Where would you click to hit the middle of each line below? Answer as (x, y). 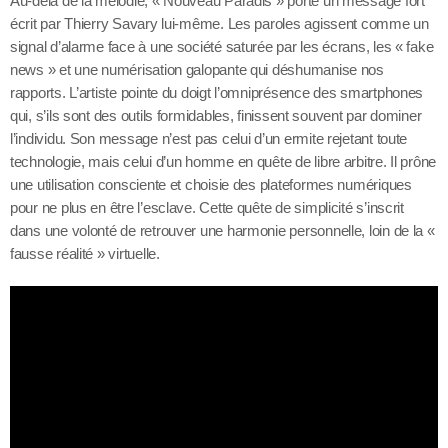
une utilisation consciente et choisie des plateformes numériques (211, 184)
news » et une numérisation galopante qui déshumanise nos (197, 69)
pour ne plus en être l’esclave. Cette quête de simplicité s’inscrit (207, 207)
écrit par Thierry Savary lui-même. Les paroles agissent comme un (219, 23)
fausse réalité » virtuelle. (85, 253)
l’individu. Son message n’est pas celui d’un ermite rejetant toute (209, 138)
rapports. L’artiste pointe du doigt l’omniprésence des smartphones (217, 92)
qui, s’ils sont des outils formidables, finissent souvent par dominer (216, 115)
